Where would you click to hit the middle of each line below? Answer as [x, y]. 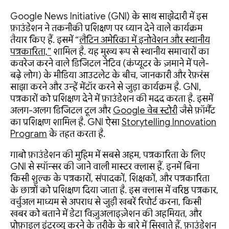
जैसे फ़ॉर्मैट [196, 110]
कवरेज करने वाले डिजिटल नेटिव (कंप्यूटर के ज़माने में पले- [110, 63]
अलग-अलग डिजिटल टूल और [62, 110]
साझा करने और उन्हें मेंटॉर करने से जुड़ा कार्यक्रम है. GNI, [106, 87]
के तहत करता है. [76, 134]
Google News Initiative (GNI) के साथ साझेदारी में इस [109, 16]
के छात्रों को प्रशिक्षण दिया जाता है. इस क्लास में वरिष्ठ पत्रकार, [114, 190]
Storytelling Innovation [169, 122]
